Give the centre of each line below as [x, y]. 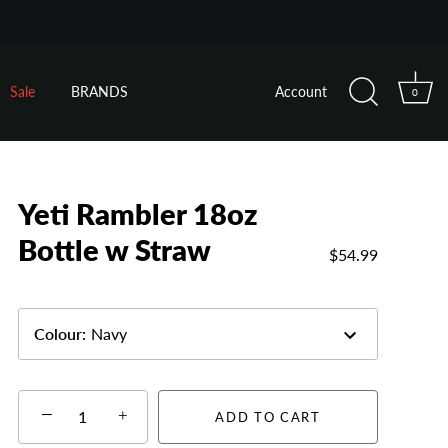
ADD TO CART [268, 417]
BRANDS [100, 91]
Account [301, 91]
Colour [58, 333]
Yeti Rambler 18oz [138, 214]
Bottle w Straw [114, 250]
